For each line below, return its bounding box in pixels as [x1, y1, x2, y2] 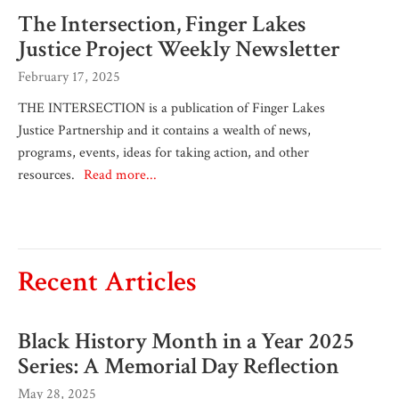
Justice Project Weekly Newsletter [18, 33, 340, 64]
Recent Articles [18, 263, 198, 300]
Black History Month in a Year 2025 [18, 325, 354, 356]
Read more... [84, 165, 157, 184]
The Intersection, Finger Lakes [18, 8, 306, 39]
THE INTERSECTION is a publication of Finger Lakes [18, 98, 325, 118]
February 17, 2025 [18, 67, 120, 86]
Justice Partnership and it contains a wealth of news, [18, 120, 311, 140]
